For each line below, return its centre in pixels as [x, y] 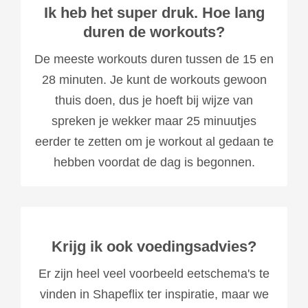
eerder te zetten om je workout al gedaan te [154, 141]
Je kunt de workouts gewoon [188, 79]
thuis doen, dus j [100, 100]
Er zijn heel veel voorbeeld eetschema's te [154, 273]
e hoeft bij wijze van [199, 100]
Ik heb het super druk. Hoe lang [154, 12]
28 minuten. [76, 79]
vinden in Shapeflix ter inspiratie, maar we [154, 294]
